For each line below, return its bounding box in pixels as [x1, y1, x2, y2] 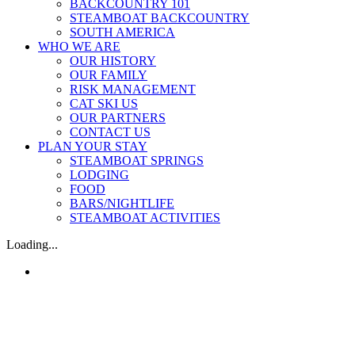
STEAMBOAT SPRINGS [70, 154, 204, 167]
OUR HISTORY [70, 54, 156, 67]
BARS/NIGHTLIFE [70, 197, 174, 210]
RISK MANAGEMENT [70, 82, 196, 96]
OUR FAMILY [70, 68, 147, 82]
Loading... [6, 238, 58, 251]
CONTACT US [70, 125, 151, 139]
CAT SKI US [70, 97, 138, 110]
